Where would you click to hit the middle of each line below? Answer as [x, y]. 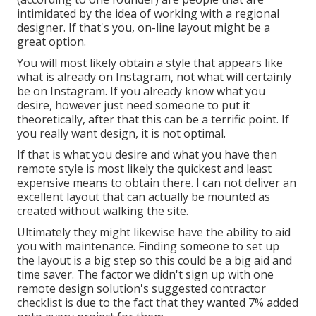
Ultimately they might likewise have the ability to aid [154, 232]
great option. [51, 42]
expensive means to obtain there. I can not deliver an [157, 183]
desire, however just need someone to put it [133, 105]
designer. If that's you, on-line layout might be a [144, 28]
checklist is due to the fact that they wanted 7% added [158, 303]
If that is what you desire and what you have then [147, 155]
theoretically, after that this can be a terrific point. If [153, 120]
